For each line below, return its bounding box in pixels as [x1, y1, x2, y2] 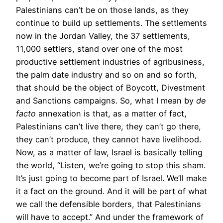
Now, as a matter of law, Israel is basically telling [16, 147, 203, 157]
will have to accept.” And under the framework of [16, 212, 204, 222]
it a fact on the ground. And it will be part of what [16, 186, 207, 196]
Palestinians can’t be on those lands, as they [16, 4, 189, 15]
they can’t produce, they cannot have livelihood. [16, 134, 201, 144]
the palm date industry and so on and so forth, [16, 69, 197, 80]
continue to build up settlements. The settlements [16, 17, 207, 28]
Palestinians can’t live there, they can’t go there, [16, 121, 201, 131]
